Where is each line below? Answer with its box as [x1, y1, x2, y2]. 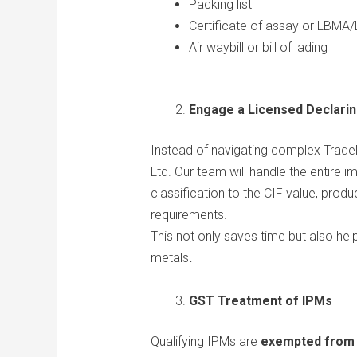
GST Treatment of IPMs [188, 293, 332, 309]
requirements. [150, 207, 227, 223]
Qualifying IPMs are [150, 334, 261, 350]
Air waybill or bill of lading [188, 40, 328, 56]
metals [150, 250, 189, 266]
